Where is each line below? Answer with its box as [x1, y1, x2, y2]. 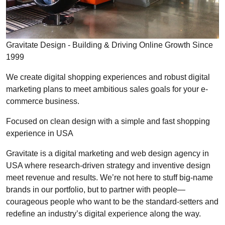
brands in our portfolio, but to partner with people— [6, 185, 185, 194]
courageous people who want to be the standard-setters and [6, 197, 218, 206]
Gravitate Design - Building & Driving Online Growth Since [6, 40, 213, 50]
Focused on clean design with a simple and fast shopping [6, 117, 210, 126]
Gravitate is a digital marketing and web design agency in [6, 149, 209, 158]
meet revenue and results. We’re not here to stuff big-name [6, 173, 213, 182]
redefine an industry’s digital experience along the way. [6, 209, 201, 218]
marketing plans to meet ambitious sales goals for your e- [6, 84, 208, 94]
